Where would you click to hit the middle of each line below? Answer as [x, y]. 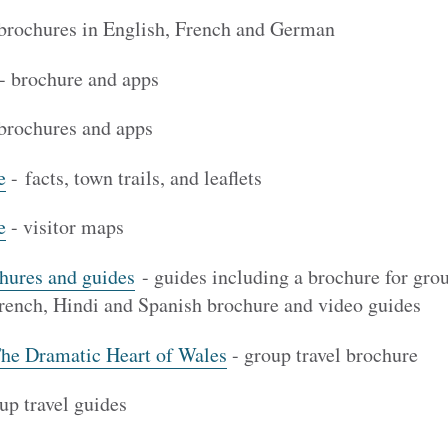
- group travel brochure [322, 354]
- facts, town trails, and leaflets [133, 177]
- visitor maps [64, 227]
